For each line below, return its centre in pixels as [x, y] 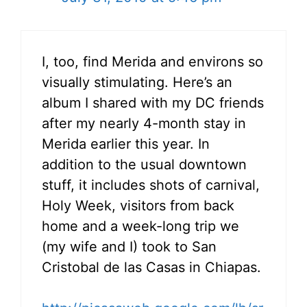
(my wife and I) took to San [129, 246]
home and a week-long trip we [140, 226]
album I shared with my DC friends [153, 102]
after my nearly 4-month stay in [144, 123]
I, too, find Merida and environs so [152, 61]
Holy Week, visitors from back [138, 205]
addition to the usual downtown [144, 164]
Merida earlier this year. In [126, 144]
